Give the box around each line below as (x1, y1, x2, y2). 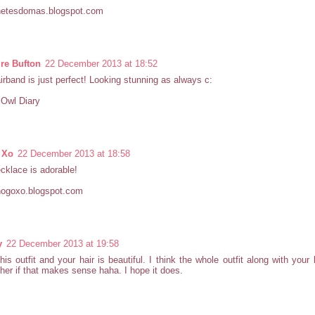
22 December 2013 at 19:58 (6, 238, 119, 249)
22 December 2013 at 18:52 (45, 58, 157, 69)
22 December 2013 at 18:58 (18, 148, 130, 159)
